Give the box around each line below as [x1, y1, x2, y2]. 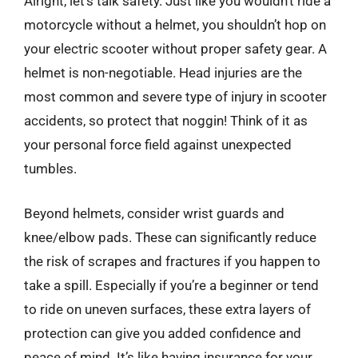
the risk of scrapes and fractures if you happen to [24, 253, 320, 269]
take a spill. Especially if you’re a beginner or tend [24, 276, 319, 293]
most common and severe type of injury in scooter [24, 89, 327, 105]
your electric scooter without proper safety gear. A [24, 41, 327, 57]
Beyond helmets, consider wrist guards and [24, 205, 284, 221]
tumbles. [24, 161, 77, 177]
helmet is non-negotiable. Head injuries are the [24, 65, 302, 81]
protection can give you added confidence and [24, 324, 301, 341]
